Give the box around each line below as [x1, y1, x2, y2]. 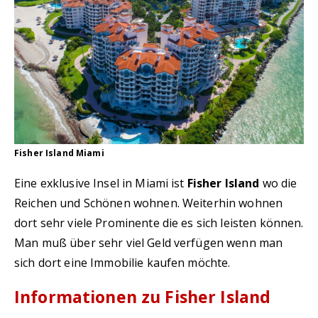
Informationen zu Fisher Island [14, 285, 271, 308]
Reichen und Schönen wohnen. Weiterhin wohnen [14, 195, 283, 211]
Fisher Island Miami [14, 147, 104, 159]
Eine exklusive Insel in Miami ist [14, 175, 187, 191]
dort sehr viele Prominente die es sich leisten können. [14, 215, 304, 231]
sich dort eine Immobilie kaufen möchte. [14, 255, 231, 270]
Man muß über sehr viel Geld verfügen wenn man [14, 235, 283, 251]
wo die [259, 175, 297, 191]
